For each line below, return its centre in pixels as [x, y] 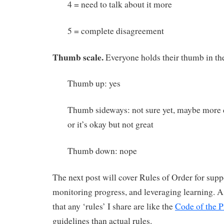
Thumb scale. [78, 57]
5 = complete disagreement [116, 30]
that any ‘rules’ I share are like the [114, 206]
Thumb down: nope [102, 151]
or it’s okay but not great [110, 124]
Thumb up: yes [94, 83]
